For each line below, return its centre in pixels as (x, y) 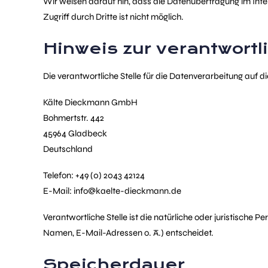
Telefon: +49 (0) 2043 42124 (94, 175)
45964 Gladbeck (75, 133)
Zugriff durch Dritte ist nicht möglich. (113, 17)
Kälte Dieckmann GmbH (90, 102)
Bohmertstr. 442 (74, 118)
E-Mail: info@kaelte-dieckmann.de (112, 191)
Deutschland (68, 149)
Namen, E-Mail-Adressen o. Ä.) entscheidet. (128, 233)
